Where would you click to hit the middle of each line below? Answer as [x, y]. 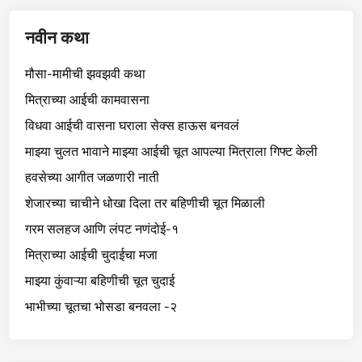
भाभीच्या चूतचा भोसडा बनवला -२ [101, 306]
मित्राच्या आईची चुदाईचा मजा [92, 255]
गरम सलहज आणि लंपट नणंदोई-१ [102, 229]
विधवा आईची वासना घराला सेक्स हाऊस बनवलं [133, 125]
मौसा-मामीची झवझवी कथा [86, 74]
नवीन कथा [57, 37]
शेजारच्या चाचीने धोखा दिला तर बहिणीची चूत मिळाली [145, 203]
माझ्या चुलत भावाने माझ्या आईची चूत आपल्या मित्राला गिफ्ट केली [172, 151]
